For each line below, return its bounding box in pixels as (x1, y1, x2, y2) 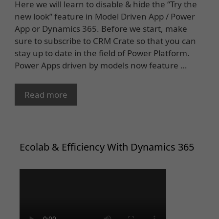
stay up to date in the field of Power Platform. (15, 47, 190, 59)
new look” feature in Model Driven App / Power (15, 10, 195, 22)
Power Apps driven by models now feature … (15, 59, 187, 71)
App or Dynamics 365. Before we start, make (15, 22, 187, 34)
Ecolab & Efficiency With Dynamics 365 (20, 140, 194, 154)
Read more (24, 89, 67, 101)
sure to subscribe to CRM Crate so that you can (15, 35, 196, 46)
